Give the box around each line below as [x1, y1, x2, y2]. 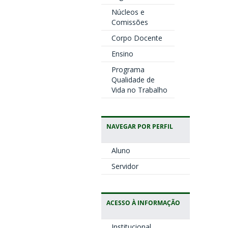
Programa [111, 65, 145, 74]
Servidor [111, 161, 138, 171]
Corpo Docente [111, 33, 162, 43]
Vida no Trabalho [111, 85, 167, 95]
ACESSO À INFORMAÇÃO [106, 198, 180, 207]
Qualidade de [111, 75, 155, 84]
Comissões [111, 17, 148, 27]
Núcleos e [111, 7, 145, 17]
